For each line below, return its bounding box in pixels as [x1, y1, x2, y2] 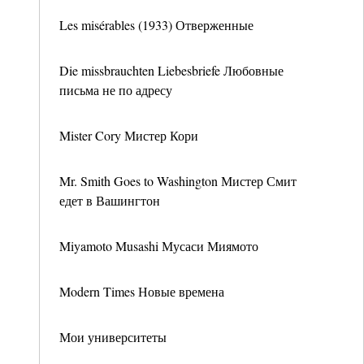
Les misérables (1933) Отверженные [59, 16, 253, 33]
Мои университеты [59, 328, 167, 345]
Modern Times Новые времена [59, 283, 224, 300]
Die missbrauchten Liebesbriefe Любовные [59, 62, 284, 79]
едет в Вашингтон [59, 192, 160, 209]
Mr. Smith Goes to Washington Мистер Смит [59, 172, 297, 189]
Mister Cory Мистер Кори [59, 127, 198, 144]
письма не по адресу [59, 81, 172, 98]
